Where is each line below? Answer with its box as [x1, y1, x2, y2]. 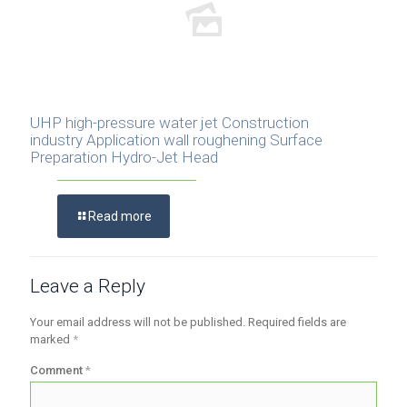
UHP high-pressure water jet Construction [30, 113, 309, 132]
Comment [30, 362, 85, 377]
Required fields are [248, 314, 346, 329]
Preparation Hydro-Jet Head [30, 147, 218, 166]
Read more [88, 208, 152, 223]
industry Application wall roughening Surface [30, 130, 323, 149]
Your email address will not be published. [30, 314, 245, 329]
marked [30, 332, 73, 346]
